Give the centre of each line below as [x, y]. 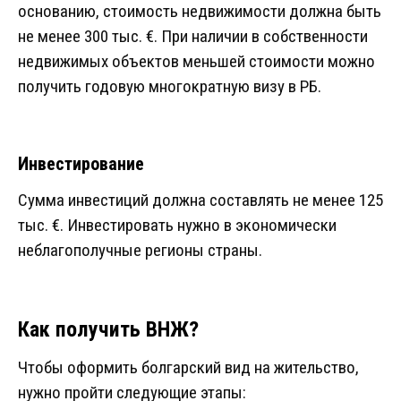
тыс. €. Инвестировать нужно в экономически [177, 226]
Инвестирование [81, 164]
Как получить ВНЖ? [108, 330]
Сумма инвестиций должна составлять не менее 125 [200, 200]
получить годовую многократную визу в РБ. [170, 87]
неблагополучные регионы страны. [140, 251]
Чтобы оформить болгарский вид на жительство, [188, 368]
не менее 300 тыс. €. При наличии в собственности [193, 37]
